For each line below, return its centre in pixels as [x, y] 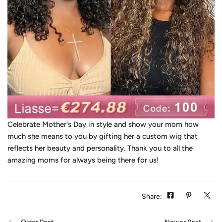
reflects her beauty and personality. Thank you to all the [100, 148]
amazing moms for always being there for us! [83, 160]
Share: [152, 197]
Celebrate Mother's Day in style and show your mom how [103, 125]
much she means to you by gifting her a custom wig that [103, 137]
